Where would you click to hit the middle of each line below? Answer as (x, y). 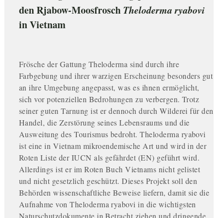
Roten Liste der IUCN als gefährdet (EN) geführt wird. (109, 158)
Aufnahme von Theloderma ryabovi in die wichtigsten (107, 204)
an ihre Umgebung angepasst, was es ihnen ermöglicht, (109, 88)
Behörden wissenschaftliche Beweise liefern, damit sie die (114, 193)
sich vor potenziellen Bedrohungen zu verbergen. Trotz (109, 99)
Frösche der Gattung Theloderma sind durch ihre (99, 64)
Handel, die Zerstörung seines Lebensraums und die (104, 123)
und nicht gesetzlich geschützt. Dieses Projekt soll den (108, 181)
